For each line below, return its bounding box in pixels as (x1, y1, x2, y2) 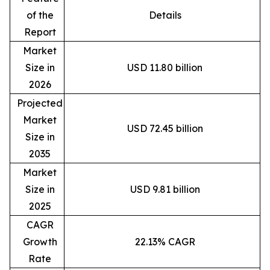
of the (26, 8, 54, 21)
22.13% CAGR (134, 235, 195, 248)
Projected (17, 96, 63, 109)
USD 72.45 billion (127, 122, 203, 134)
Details (148, 8, 181, 21)
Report (24, 25, 56, 38)
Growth (22, 235, 57, 248)
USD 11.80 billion (127, 61, 202, 74)
